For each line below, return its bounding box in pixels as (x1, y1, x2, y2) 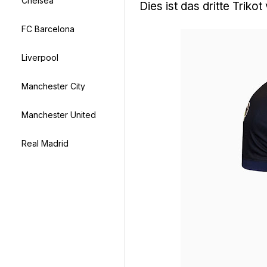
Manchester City (21, 80, 85, 91)
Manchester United (21, 109, 96, 120)
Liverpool (21, 52, 58, 63)
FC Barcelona (21, 23, 74, 34)
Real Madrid (21, 138, 69, 148)
